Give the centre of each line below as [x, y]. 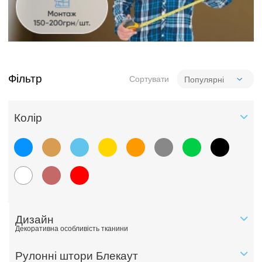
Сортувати [149, 79]
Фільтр [25, 79]
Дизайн [34, 219]
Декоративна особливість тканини [71, 228]
